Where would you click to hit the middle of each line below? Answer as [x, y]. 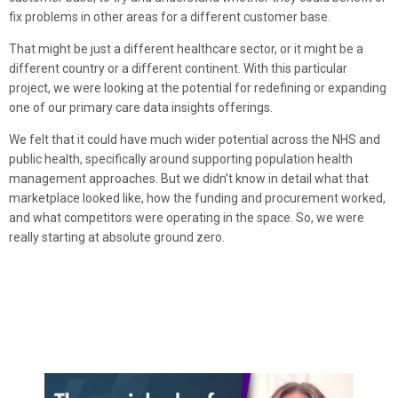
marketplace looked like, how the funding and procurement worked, [197, 199]
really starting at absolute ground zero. [117, 238]
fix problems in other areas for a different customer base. [170, 16]
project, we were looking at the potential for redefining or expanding [198, 88]
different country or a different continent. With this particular [178, 68]
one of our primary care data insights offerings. [141, 107]
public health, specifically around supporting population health [181, 159]
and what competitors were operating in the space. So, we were [187, 218]
